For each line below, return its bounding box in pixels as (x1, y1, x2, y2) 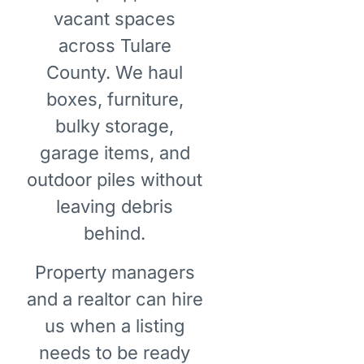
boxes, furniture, (45, 89, 184, 110)
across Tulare (58, 35, 171, 57)
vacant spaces (54, 8, 176, 30)
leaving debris (56, 196, 174, 218)
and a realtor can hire (26, 288, 203, 310)
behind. (84, 223, 146, 245)
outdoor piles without (27, 169, 203, 191)
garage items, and (39, 142, 190, 164)
